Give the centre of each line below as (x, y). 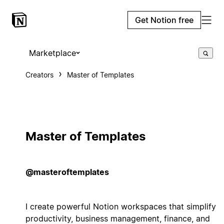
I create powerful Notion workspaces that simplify (120, 207)
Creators (39, 75)
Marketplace (52, 53)
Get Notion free (164, 20)
